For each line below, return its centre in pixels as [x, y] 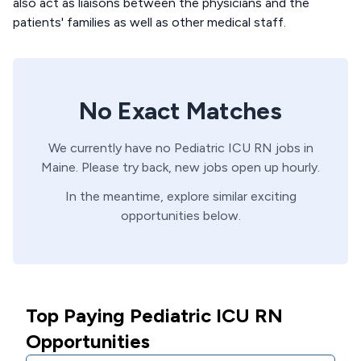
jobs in [293, 148]
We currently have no [111, 148]
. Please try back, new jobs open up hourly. [198, 167]
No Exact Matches [180, 111]
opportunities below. [180, 216]
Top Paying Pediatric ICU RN [154, 315]
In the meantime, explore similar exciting [180, 196]
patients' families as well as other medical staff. [149, 22]
